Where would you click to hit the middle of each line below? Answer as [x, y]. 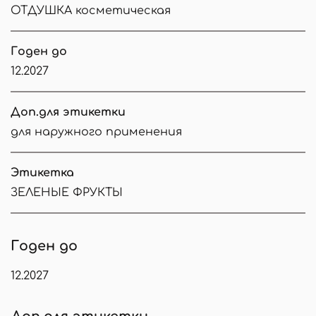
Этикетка [42, 172]
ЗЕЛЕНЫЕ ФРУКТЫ [67, 192]
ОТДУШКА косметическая [91, 10]
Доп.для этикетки [68, 112]
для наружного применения [96, 132]
